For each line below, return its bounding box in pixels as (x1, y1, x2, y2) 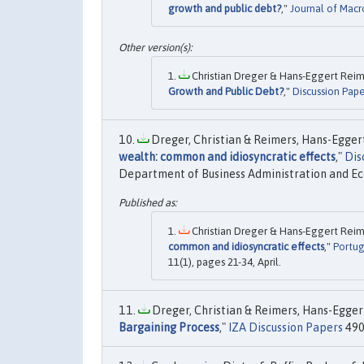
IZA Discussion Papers (228, 320, 343, 334)
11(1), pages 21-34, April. (168, 255, 281, 268)
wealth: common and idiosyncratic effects (119, 149, 336, 163)
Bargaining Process (119, 320, 219, 334)
